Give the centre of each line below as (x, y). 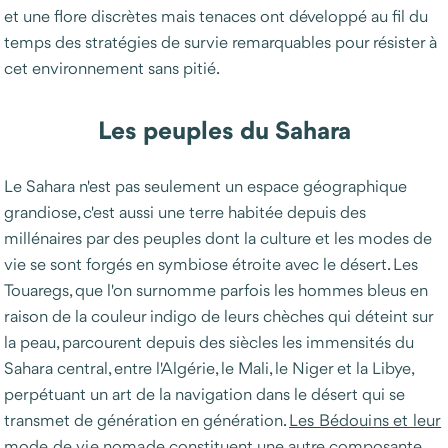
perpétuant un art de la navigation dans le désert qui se (204, 393)
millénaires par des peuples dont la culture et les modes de (218, 237)
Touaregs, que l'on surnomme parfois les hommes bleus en (216, 289)
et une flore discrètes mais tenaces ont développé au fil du (216, 15)
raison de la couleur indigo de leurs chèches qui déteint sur (218, 315)
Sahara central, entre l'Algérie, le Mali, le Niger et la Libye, (208, 367)
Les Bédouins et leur (365, 419)
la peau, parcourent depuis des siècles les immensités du (209, 341)
